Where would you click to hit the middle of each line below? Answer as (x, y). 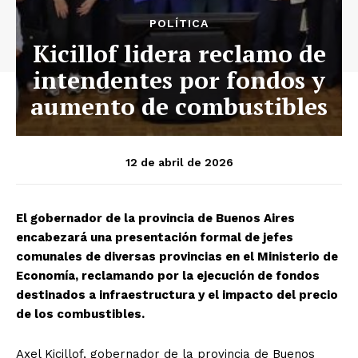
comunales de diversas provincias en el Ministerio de (177, 256)
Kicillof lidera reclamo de (179, 53)
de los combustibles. (80, 314)
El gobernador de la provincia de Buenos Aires (155, 218)
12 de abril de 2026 (179, 162)
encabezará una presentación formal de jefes (155, 237)
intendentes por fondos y (179, 80)
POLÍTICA (179, 23)
